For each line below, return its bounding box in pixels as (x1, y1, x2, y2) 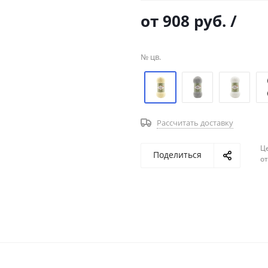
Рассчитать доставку (157, 117, 233, 128)
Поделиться (153, 149, 202, 160)
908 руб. (163, 10, 226, 32)
